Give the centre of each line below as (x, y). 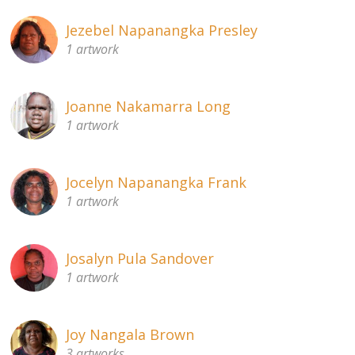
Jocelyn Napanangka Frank (157, 182)
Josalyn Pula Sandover (140, 258)
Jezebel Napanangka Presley (162, 30)
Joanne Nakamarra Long (149, 106)
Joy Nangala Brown (130, 334)
